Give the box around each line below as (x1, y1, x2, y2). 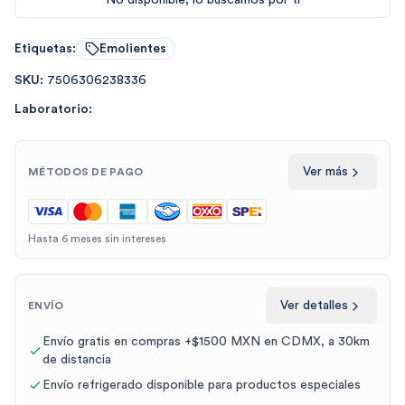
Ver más (303, 165, 348, 178)
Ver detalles (280, 298, 348, 312)
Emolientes (99, 42, 166, 56)
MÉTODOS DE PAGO (28, 165, 144, 177)
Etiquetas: (14, 42, 76, 56)
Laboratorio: (14, 102, 92, 116)
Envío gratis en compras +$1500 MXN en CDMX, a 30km (42, 334, 370, 348)
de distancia (42, 353, 111, 366)
